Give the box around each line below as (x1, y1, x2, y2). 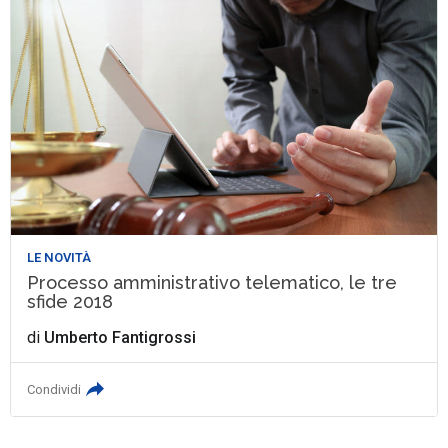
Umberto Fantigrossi (44, 328, 197, 348)
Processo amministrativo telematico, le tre (27, 272, 398, 294)
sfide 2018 (27, 291, 114, 313)
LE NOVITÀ (27, 250, 92, 266)
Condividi (27, 382, 82, 398)
